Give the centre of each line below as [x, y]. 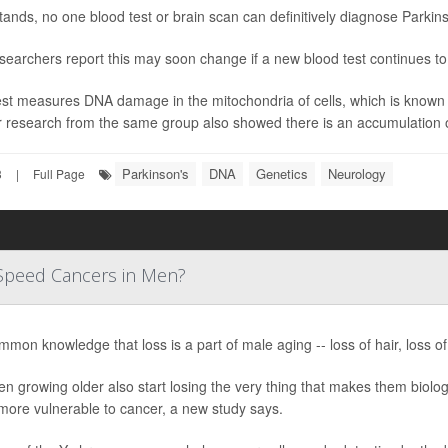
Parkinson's [155, 173]
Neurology [357, 173]
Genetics [282, 173]
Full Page [59, 173]
